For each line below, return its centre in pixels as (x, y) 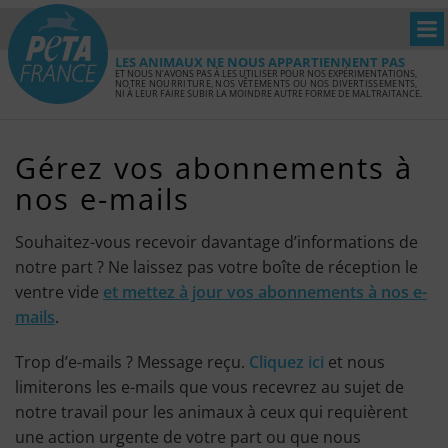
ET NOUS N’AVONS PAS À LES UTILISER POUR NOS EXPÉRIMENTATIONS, (266, 73)
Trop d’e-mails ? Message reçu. (132, 362)
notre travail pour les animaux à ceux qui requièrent (211, 412)
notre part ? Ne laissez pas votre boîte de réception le (216, 267)
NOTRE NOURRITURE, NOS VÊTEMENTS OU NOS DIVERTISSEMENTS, (266, 83)
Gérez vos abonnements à (214, 167)
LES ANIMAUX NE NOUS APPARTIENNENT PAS (260, 62)
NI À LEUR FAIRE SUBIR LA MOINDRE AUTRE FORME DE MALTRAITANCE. (268, 93)
